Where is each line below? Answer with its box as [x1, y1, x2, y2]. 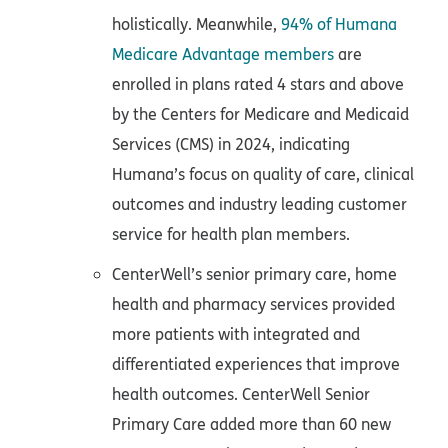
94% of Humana [281, 13, 397, 36]
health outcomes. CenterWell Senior [112, 383, 370, 406]
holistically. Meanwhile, [112, 13, 281, 36]
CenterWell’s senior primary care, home [112, 263, 397, 286]
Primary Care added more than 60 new [112, 413, 391, 436]
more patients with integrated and [112, 323, 360, 346]
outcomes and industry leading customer [112, 193, 407, 216]
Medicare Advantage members [112, 43, 334, 66]
